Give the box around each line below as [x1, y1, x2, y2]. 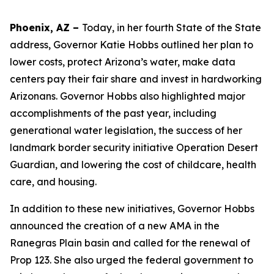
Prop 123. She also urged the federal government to [10, 254, 253, 266]
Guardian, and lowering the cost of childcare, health [10, 158, 256, 171]
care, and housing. [10, 176, 99, 188]
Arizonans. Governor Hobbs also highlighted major [10, 90, 245, 102]
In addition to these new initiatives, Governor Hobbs [10, 202, 254, 215]
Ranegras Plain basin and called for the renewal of [10, 237, 250, 249]
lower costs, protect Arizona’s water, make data [10, 56, 235, 68]
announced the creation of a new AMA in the [10, 220, 220, 232]
